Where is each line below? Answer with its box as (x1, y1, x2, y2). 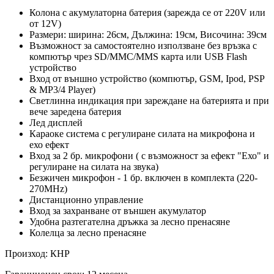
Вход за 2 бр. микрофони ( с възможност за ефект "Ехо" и (29, 150, 269, 161)
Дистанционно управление (29, 194, 143, 205)
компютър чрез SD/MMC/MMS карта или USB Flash (29, 51, 247, 62)
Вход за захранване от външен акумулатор (29, 205, 206, 216)
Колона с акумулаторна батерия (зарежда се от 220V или (29, 7, 265, 18)
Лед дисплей (29, 117, 83, 128)
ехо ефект (29, 139, 69, 150)
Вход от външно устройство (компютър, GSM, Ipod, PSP (29, 73, 264, 84)
